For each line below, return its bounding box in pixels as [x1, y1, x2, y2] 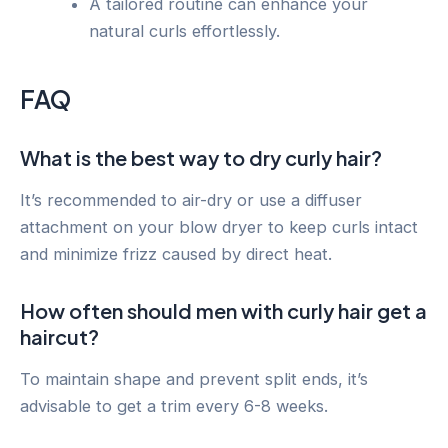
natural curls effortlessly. [89, 21, 281, 42]
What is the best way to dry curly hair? [20, 144, 382, 170]
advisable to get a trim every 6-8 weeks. [20, 395, 328, 416]
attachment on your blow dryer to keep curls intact [20, 216, 418, 237]
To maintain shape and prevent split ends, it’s [20, 368, 368, 389]
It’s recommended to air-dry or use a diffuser [20, 189, 362, 210]
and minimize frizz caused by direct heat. [20, 243, 332, 264]
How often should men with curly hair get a [20, 297, 427, 323]
